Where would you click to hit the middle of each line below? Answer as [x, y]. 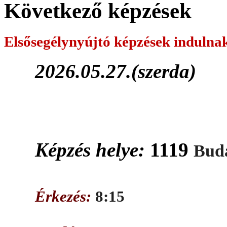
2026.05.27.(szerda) [116, 71]
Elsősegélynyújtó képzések [89, 41]
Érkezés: [65, 197]
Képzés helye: [93, 149]
